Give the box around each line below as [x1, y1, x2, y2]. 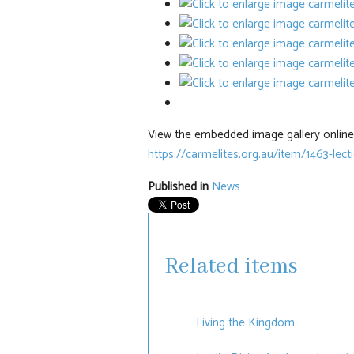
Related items [164, 252, 298, 281]
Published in [147, 176, 209, 197]
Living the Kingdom [195, 312, 295, 333]
